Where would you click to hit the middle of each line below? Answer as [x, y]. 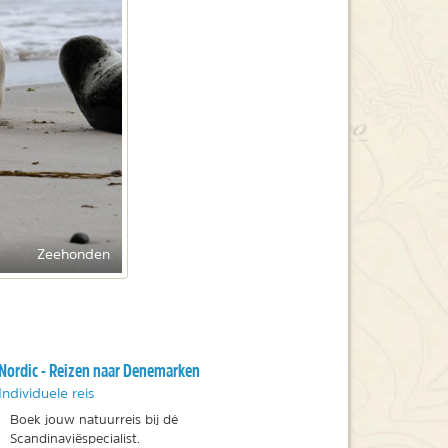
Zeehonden [73, 254]
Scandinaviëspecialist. [76, 439]
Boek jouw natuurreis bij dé [93, 420]
